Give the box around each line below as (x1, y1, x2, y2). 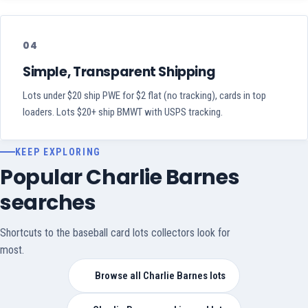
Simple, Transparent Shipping (23, 63, 216, 82)
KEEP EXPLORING (14, 146, 102, 158)
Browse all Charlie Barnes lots (94, 269, 225, 283)
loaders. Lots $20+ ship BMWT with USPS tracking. (23, 106, 223, 119)
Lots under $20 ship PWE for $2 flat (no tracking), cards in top (23, 89, 266, 102)
